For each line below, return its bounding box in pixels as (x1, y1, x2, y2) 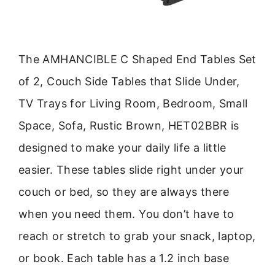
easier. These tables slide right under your (18, 163, 244, 176)
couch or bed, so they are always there (18, 185, 230, 198)
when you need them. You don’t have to (18, 207, 234, 220)
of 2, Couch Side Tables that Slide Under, (18, 74, 240, 88)
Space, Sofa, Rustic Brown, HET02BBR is (18, 118, 239, 132)
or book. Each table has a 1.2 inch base (18, 251, 230, 265)
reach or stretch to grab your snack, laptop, (18, 229, 256, 242)
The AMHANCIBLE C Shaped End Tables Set (18, 52, 257, 66)
